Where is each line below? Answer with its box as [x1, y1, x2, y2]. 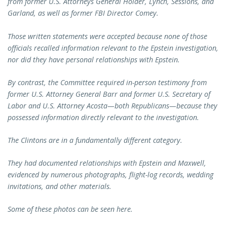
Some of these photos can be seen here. [8, 204, 133, 214]
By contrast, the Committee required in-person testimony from [8, 77, 207, 87]
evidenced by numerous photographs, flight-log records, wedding [8, 170, 213, 180]
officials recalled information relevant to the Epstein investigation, [8, 43, 218, 53]
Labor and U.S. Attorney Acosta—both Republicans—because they [8, 100, 217, 110]
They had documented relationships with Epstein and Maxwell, [8, 158, 206, 168]
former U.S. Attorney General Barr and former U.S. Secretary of [8, 89, 210, 99]
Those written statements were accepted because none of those [8, 31, 207, 41]
